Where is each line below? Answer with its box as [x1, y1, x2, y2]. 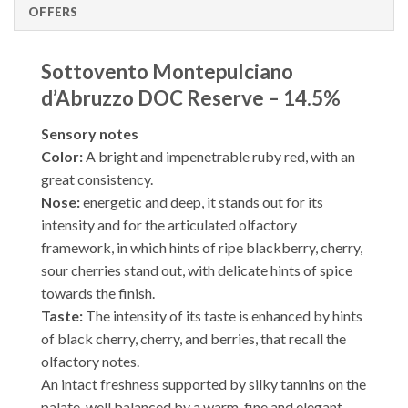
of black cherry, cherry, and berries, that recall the [41, 329, 346, 347]
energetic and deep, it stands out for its [80, 192, 323, 210]
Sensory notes [41, 124, 138, 142]
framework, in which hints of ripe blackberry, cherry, [41, 238, 362, 256]
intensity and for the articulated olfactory [41, 215, 297, 233]
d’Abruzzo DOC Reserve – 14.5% [41, 86, 341, 111]
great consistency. [41, 169, 153, 188]
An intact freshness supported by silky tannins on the [41, 374, 366, 393]
